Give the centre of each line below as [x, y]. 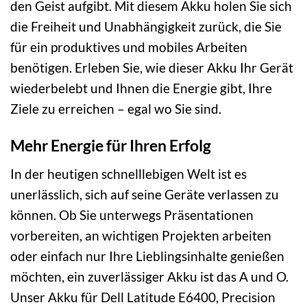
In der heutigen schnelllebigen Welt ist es [128, 173]
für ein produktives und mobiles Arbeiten [129, 47]
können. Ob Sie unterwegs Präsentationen [132, 214]
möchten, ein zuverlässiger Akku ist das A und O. [149, 276]
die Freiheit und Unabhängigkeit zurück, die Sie [146, 26]
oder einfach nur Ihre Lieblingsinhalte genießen [147, 256]
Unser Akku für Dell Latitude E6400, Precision [143, 297]
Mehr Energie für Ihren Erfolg [111, 146]
